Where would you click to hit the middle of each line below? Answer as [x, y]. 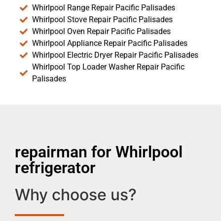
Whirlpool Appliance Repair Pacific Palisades [110, 43]
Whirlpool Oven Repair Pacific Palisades [101, 31]
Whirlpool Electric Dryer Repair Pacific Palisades [115, 55]
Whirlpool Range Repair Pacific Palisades [104, 7]
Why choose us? [76, 194]
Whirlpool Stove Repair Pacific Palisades [102, 19]
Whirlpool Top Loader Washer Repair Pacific [108, 67]
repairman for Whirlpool [99, 152]
